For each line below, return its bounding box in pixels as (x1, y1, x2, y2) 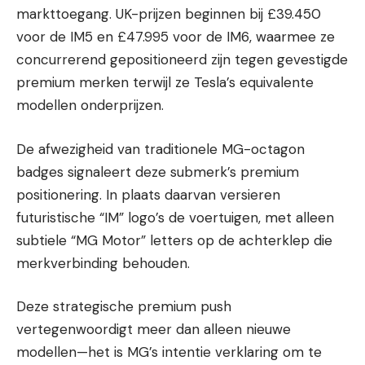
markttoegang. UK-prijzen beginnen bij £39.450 (16, 5, 321, 23)
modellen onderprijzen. (16, 96, 164, 114)
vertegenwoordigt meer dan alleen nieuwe (16, 320, 291, 338)
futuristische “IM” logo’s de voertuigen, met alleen (16, 208, 334, 226)
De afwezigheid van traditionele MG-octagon (16, 139, 305, 158)
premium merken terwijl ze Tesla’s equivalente (16, 73, 314, 91)
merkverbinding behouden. (16, 253, 190, 272)
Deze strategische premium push (16, 297, 231, 315)
